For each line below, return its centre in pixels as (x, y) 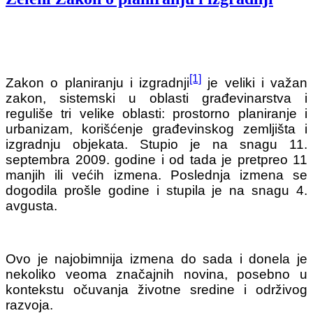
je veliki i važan (254, 83)
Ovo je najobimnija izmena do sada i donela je (156, 259)
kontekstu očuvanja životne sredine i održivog (156, 290)
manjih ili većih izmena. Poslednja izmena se (156, 175)
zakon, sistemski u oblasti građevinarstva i (156, 99)
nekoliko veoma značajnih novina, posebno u (156, 275)
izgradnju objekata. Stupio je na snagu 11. (156, 145)
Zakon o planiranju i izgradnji (97, 83)
